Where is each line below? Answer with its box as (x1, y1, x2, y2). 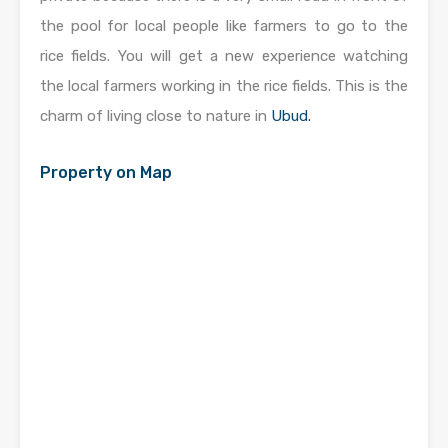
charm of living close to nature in (40, 107, 271, 125)
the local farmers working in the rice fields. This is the (40, 77, 408, 95)
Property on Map (40, 163, 172, 182)
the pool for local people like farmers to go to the (40, 17, 408, 35)
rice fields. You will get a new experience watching (40, 47, 408, 65)
